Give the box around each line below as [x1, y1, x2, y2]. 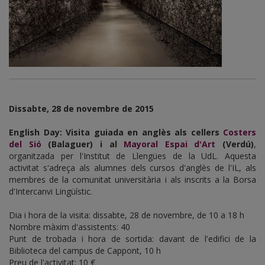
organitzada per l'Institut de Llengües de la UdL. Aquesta [9, 150, 256, 161]
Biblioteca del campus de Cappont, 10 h [9, 244, 161, 256]
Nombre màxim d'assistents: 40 [9, 221, 130, 232]
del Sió [9, 138, 41, 150]
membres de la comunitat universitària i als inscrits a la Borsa [9, 173, 256, 185]
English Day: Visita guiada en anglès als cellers [9, 126, 223, 138]
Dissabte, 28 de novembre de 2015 [9, 102, 154, 114]
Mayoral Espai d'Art [124, 138, 216, 150]
